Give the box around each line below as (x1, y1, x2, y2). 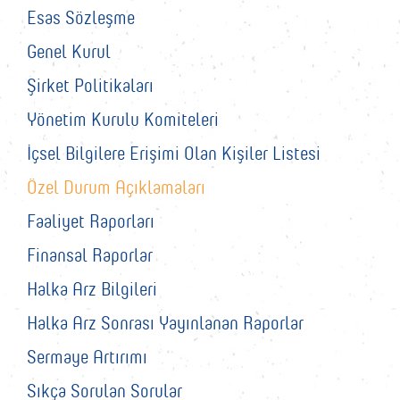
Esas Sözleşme (27, 4, 135, 29)
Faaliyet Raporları (27, 208, 154, 233)
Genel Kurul (27, 38, 111, 63)
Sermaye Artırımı (27, 344, 147, 369)
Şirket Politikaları (27, 72, 154, 97)
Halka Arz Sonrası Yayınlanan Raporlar (27, 310, 304, 335)
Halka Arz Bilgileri (27, 276, 157, 301)
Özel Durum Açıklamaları (27, 174, 205, 199)
